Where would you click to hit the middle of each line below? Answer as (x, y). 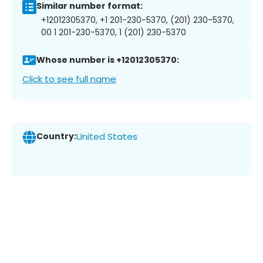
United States (107, 137)
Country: (56, 136)
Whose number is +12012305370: (108, 60)
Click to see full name (69, 79)
